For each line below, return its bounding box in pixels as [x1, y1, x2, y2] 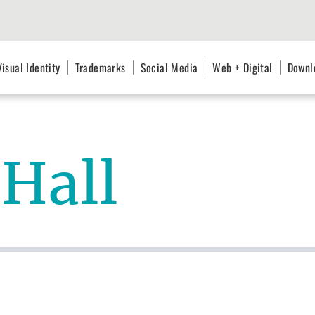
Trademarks [75, 59, 126, 77]
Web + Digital [212, 59, 273, 77]
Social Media [140, 59, 198, 77]
